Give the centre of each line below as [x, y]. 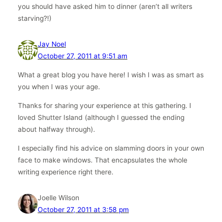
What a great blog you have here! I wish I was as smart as [111, 75]
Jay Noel [52, 44]
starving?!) [35, 19]
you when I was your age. [59, 87]
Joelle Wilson [58, 197]
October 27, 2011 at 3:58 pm [83, 209]
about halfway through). [56, 130]
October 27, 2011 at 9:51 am [83, 56]
